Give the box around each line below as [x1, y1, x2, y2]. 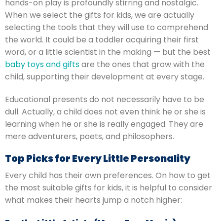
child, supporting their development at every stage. [5, 71, 204, 82]
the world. [5, 34, 45, 45]
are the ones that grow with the [79, 58, 205, 70]
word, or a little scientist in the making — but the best [5, 46, 211, 58]
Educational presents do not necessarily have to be [5, 93, 204, 105]
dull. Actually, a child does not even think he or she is [5, 106, 206, 117]
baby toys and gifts [5, 58, 79, 70]
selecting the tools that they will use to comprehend [5, 21, 208, 33]
